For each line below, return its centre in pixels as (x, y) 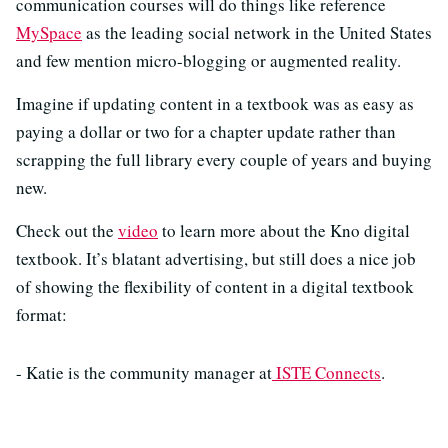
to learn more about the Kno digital (284, 230)
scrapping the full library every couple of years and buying (224, 159)
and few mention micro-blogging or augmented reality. (208, 60)
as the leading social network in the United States (257, 32)
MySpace (49, 32)
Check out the (67, 230)
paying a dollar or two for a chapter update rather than (206, 131)
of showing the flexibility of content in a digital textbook (215, 286)
